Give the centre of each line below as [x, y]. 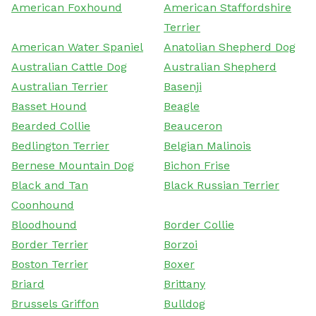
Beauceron [193, 126]
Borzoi [181, 244]
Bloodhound [44, 224]
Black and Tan [50, 185]
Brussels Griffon [55, 303]
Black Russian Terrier [221, 185]
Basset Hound [49, 106]
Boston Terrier [50, 264]
